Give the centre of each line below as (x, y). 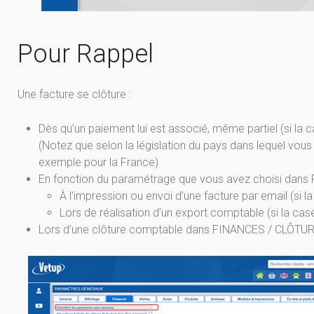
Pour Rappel (86, 54)
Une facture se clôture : (74, 95)
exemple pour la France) (98, 163)
